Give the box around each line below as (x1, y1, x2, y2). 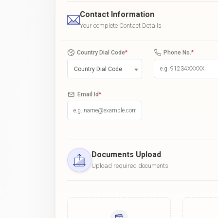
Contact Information (80, 9, 154, 19)
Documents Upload (91, 149, 161, 159)
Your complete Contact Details (80, 21, 162, 29)
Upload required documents (91, 162, 168, 169)
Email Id (77, 91, 99, 98)
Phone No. (163, 49, 191, 56)
